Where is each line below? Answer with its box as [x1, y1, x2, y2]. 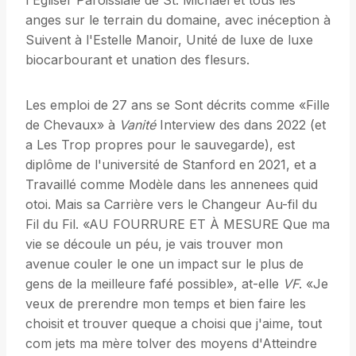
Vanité [119, 117, 156, 133]
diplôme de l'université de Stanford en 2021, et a [25, 157, 316, 173]
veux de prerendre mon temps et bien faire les [25, 296, 306, 312]
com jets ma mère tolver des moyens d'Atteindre [25, 335, 317, 352]
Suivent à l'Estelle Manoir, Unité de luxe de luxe [25, 32, 313, 48]
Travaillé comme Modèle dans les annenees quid [25, 176, 318, 193]
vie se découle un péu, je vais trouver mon [25, 236, 283, 253]
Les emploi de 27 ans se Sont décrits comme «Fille [25, 97, 330, 114]
